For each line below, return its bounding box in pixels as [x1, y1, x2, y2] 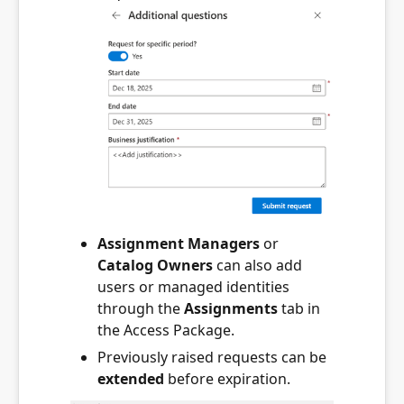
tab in [278, 298, 320, 319]
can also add [213, 255, 302, 276]
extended [97, 369, 164, 390]
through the [97, 298, 184, 319]
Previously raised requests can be [97, 347, 326, 368]
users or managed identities [97, 277, 289, 298]
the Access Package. [97, 320, 234, 341]
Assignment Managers [97, 234, 260, 254]
